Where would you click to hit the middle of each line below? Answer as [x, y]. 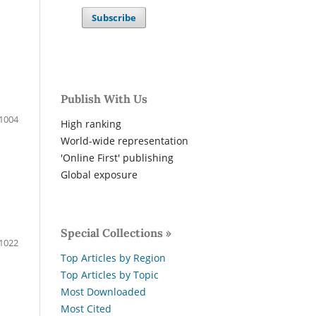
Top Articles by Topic [110, 275]
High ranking [91, 124]
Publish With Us [104, 99]
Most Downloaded [103, 292]
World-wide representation [124, 141]
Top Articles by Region [113, 258]
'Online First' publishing [117, 158]
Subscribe [114, 18]
